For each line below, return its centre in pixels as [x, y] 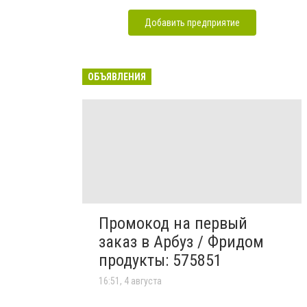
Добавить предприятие [192, 23]
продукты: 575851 [160, 261]
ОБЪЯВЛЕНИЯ [117, 77]
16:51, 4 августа [130, 281]
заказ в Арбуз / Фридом [181, 242]
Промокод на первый [173, 224]
